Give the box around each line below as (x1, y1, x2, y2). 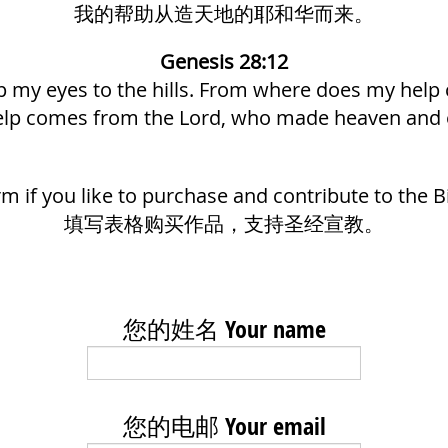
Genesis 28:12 (160, 48, 288, 75)
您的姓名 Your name (122, 313, 326, 346)
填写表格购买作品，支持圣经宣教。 (64, 210, 384, 237)
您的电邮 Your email (122, 410, 326, 443)
